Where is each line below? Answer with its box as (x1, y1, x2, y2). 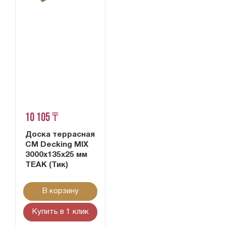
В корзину (42, 187, 79, 195)
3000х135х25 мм (25, 151, 87, 159)
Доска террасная (25, 131, 95, 139)
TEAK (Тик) (25, 161, 68, 169)
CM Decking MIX (25, 141, 88, 149)
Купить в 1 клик (32, 208, 89, 215)
